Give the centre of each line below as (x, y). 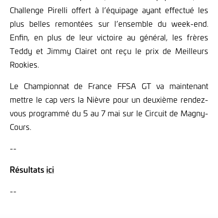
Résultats (27, 170)
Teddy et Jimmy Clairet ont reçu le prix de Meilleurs (109, 51)
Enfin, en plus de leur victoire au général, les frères (109, 37)
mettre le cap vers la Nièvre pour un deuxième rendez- (109, 100)
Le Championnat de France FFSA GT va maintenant (109, 86)
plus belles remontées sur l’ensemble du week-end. (109, 24)
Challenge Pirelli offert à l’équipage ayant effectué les (109, 10)
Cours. (20, 127)
